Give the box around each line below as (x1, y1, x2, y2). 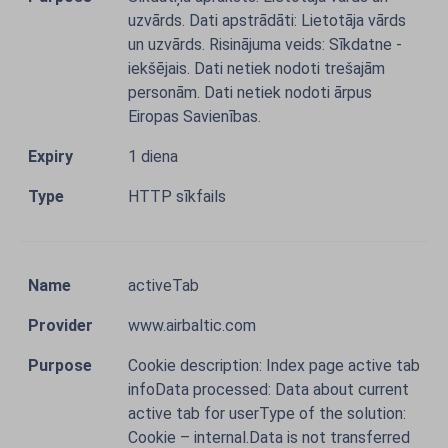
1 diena (128, 147, 178, 166)
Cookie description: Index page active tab (128, 356, 420, 375)
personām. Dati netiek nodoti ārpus (128, 83, 372, 102)
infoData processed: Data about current (128, 380, 409, 399)
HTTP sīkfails (128, 187, 226, 206)
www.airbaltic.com (128, 316, 256, 335)
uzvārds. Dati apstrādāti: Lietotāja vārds (128, 11, 406, 30)
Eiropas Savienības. (128, 107, 261, 126)
